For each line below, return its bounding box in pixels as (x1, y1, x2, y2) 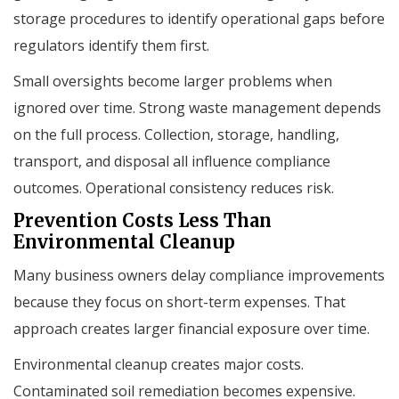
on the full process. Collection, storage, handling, (13, 125, 339, 145)
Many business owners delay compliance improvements (13, 265, 385, 286)
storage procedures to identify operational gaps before (13, 9, 385, 29)
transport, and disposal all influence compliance (13, 151, 330, 172)
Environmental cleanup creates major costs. (13, 354, 304, 375)
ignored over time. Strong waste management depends (13, 98, 381, 118)
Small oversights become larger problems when (13, 71, 332, 92)
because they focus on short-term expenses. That (13, 292, 346, 313)
